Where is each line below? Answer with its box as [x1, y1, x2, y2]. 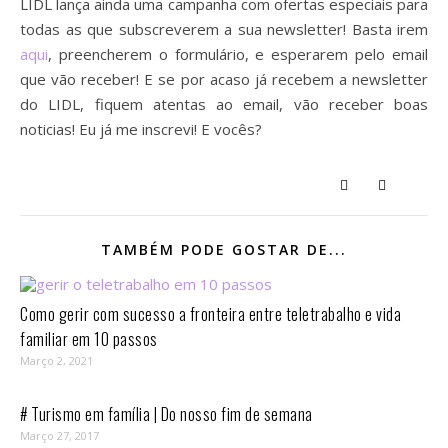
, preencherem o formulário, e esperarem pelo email [48, 44, 428, 64]
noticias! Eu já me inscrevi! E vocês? [20, 119, 262, 139]
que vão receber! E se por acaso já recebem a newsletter [20, 69, 428, 89]
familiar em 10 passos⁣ [20, 327, 158, 351]
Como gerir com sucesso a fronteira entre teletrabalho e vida [20, 302, 401, 326]
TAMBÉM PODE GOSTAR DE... [101, 240, 347, 259]
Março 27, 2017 [20, 428, 99, 443]
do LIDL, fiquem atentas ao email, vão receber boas [20, 94, 428, 114]
